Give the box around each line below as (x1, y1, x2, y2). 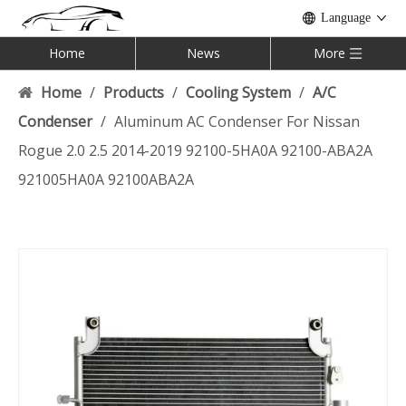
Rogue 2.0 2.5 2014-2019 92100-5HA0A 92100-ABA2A (18, 140, 372, 160)
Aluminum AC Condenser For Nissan (114, 111, 360, 131)
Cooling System (186, 82, 291, 102)
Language (321, 11, 371, 24)
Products (103, 82, 164, 102)
